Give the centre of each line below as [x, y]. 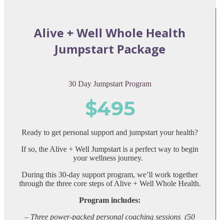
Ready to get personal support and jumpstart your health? [110, 132]
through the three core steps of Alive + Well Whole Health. [110, 183]
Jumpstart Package [110, 49]
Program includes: [110, 200]
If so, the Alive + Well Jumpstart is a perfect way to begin [110, 149]
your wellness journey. [110, 158]
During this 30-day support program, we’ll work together [110, 174]
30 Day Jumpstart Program [110, 83]
